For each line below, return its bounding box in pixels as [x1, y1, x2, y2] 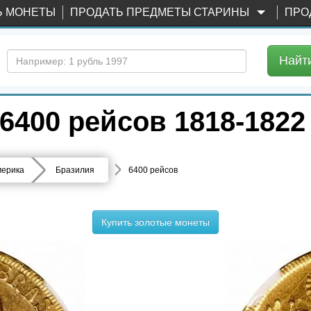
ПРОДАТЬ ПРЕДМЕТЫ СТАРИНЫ [70, 6, 253, 18]
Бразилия [56, 165, 94, 175]
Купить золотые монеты [101, 217, 210, 228]
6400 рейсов [128, 165, 178, 175]
